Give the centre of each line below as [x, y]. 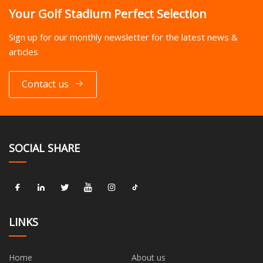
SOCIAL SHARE [44, 148]
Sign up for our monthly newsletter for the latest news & [123, 37]
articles [23, 51]
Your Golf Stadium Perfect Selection [108, 14]
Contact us [45, 84]
